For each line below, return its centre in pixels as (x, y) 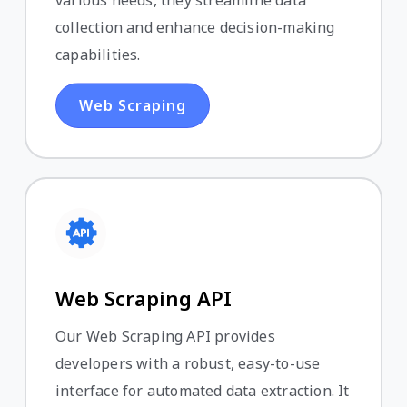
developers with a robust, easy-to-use (188, 364)
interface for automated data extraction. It (203, 391)
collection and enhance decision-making (195, 28)
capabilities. (98, 55)
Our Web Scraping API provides (165, 337)
